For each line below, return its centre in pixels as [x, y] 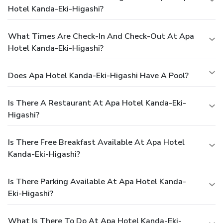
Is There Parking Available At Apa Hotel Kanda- [97, 182]
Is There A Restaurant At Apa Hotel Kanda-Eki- [97, 103]
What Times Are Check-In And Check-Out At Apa [101, 37]
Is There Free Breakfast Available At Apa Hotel [96, 143]
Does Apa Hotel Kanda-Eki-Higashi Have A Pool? [98, 76]
